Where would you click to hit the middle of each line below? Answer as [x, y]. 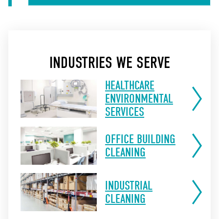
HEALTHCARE [130, 86]
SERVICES [124, 112]
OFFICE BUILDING [140, 139]
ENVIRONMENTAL [139, 99]
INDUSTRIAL [129, 185]
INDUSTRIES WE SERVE [109, 63]
